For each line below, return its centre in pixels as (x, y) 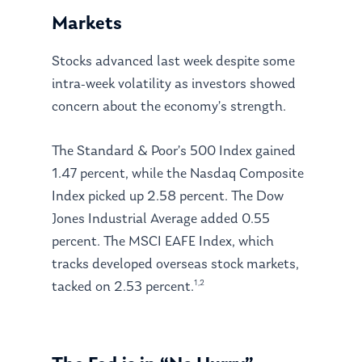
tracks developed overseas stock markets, (176, 264)
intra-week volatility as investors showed (174, 84)
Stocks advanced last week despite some (174, 61)
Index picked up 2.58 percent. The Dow (168, 196)
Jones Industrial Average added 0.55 (161, 219)
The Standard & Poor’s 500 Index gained (174, 151)
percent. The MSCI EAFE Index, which (163, 242)
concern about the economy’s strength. (169, 107)
